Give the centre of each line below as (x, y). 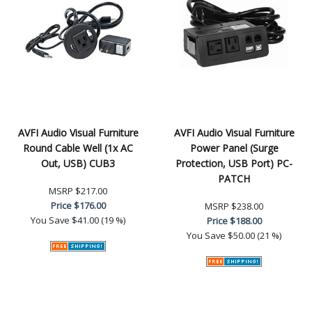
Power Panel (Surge (234, 148)
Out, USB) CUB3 (78, 163)
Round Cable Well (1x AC (78, 148)
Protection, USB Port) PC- (234, 163)
